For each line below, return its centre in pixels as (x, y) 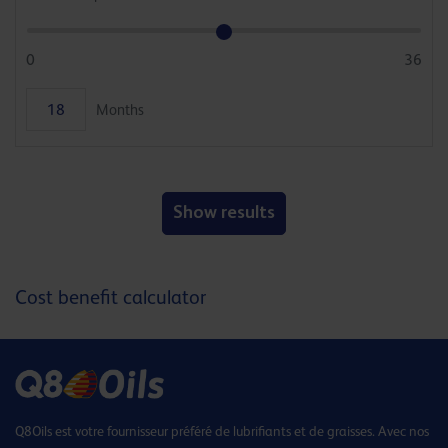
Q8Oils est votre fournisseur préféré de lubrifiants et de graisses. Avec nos (222, 431)
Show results (224, 213)
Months (117, 109)
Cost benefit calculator (110, 297)
